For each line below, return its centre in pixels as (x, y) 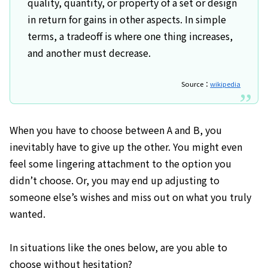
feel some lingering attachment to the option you (121, 163)
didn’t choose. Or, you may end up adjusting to (115, 180)
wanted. (28, 213)
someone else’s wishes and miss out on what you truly (130, 197)
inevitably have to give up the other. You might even (126, 146)
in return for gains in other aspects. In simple (127, 19)
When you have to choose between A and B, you (116, 130)
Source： (196, 84)
